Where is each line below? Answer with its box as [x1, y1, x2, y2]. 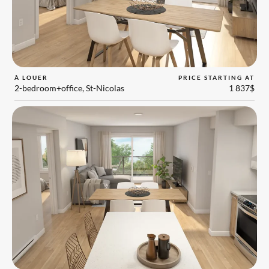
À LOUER [14, 73, 49, 81]
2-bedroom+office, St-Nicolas [14, 83, 125, 93]
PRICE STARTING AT [178, 73, 255, 81]
